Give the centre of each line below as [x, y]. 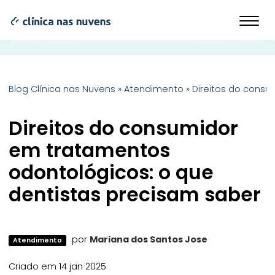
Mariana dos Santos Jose [148, 239]
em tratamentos [90, 150]
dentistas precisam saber [137, 195]
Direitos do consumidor [124, 128]
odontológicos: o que [111, 172]
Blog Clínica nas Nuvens [62, 89]
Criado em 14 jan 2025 [58, 266]
